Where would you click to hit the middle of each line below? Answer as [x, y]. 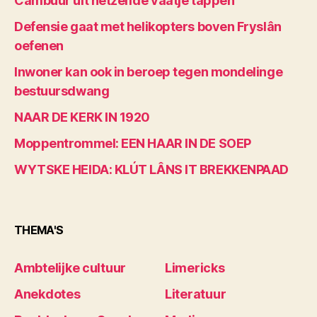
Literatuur [196, 294]
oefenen [39, 45]
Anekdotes [47, 294]
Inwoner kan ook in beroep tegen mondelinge [149, 71]
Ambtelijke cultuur [70, 267]
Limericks [195, 267]
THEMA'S [39, 230]
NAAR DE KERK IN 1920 [82, 117]
